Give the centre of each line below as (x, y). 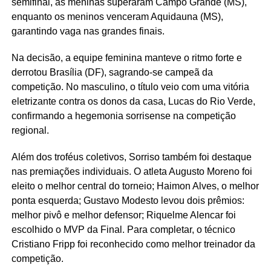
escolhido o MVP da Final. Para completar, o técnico (123, 230)
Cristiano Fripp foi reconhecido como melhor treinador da (133, 244)
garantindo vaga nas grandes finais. (88, 31)
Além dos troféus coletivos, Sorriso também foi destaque (131, 157)
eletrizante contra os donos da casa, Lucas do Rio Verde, (133, 102)
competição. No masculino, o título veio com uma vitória (130, 87)
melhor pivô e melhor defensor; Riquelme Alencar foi (123, 215)
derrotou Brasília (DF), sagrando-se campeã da (112, 73)
